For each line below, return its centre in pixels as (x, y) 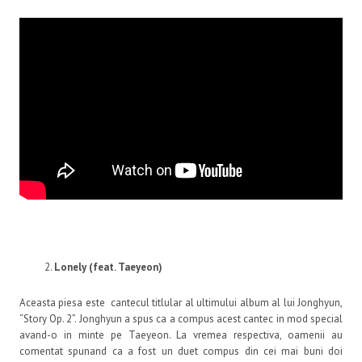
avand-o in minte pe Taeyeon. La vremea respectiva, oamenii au (181, 335)
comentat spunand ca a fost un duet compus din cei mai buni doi (181, 351)
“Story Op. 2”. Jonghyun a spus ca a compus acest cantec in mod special (181, 319)
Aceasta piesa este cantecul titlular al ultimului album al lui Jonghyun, (181, 303)
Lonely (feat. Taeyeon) (108, 267)
